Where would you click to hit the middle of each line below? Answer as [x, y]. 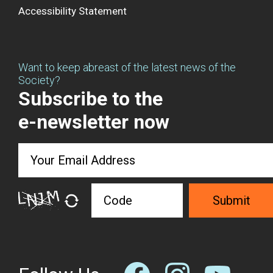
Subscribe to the [90, 99]
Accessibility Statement [73, 11]
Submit [232, 201]
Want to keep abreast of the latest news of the [127, 68]
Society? [39, 80]
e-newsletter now [94, 122]
